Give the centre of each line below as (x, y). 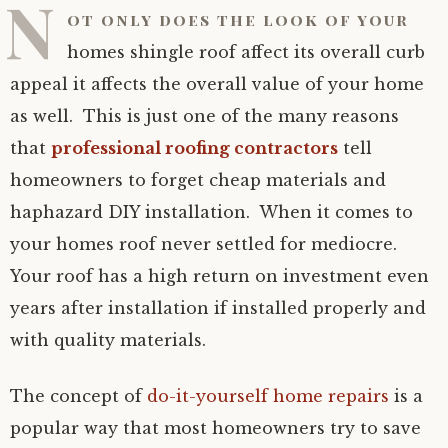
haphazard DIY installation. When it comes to (211, 212)
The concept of (78, 396)
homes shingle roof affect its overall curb (246, 52)
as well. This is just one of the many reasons (204, 116)
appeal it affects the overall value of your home (217, 84)
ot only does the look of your (238, 19)
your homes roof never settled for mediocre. (206, 244)
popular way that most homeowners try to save (215, 428)
